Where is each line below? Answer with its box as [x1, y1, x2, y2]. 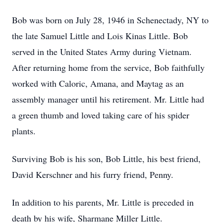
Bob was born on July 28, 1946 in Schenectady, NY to [12, 14, 209, 26]
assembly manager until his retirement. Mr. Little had [12, 93, 204, 105]
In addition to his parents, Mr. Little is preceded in [12, 196, 194, 208]
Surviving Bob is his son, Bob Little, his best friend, [12, 153, 201, 165]
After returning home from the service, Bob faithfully [12, 61, 205, 73]
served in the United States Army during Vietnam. [12, 46, 192, 57]
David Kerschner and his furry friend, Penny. [12, 168, 173, 180]
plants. [12, 125, 36, 137]
